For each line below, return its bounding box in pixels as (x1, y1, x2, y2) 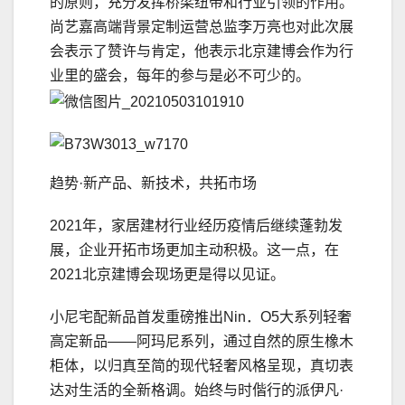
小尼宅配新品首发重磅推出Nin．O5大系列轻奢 (50, 308, 352, 325)
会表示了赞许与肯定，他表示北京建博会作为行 (50, 43, 353, 60)
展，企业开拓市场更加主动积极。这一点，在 (50, 241, 339, 258)
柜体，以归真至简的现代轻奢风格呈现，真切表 (50, 357, 353, 373)
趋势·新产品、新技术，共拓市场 (50, 174, 257, 191)
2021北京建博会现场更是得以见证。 (50, 266, 285, 282)
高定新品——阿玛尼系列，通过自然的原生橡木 (50, 333, 353, 349)
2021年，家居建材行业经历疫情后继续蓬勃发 (50, 217, 343, 233)
